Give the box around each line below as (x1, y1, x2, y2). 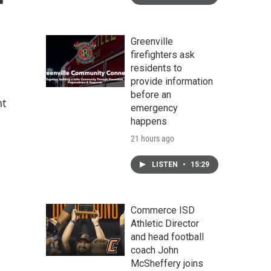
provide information (131, 76, 213, 87)
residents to (131, 62, 182, 74)
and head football (131, 231, 204, 243)
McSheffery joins (131, 258, 203, 269)
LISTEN (152, 160, 180, 169)
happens (131, 116, 167, 127)
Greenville (131, 36, 173, 47)
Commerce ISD (131, 204, 195, 216)
